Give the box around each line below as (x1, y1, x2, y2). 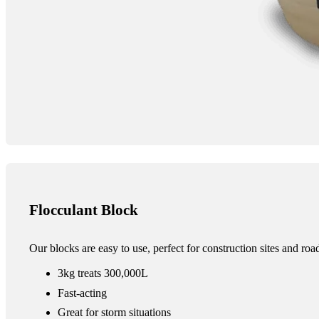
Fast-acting (57, 286, 107, 300)
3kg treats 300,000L (57, 267, 148, 281)
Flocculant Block (28, 201, 138, 219)
